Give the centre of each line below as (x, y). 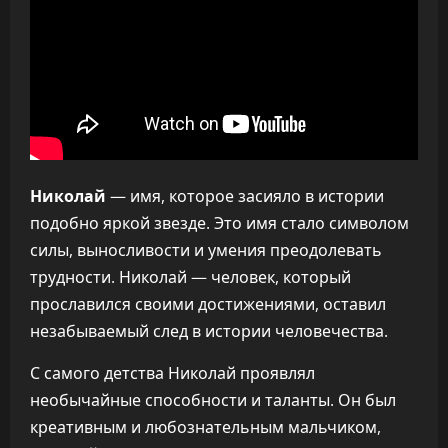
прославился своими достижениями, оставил (208, 304)
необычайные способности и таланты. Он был (213, 400)
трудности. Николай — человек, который (190, 277)
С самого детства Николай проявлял (172, 373)
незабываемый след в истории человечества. (209, 331)
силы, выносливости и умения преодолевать (206, 250)
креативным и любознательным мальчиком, (205, 427)
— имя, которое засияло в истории (245, 196)
